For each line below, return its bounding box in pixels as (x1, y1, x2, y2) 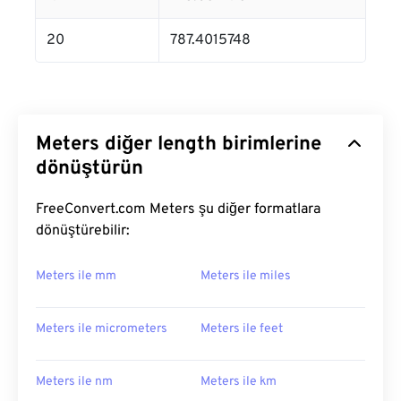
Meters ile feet (200, 321, 283, 337)
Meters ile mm (36, 269, 116, 284)
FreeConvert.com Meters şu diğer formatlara (36, 200, 320, 218)
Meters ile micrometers (36, 321, 167, 337)
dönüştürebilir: (36, 222, 130, 240)
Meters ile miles (200, 269, 291, 284)
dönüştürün (36, 157, 143, 181)
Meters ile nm (36, 374, 113, 389)
